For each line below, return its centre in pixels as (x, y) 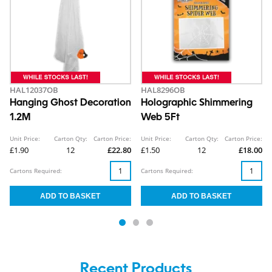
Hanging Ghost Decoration (70, 104)
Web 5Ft (160, 118)
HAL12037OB (34, 90)
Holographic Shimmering (197, 104)
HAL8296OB (163, 90)
